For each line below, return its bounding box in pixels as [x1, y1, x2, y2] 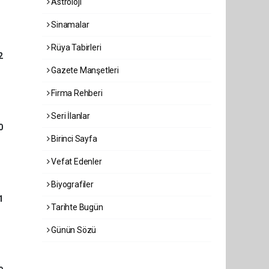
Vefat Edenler [49, 157, 102, 166]
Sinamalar [49, 20, 89, 29]
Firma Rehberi [49, 88, 103, 98]
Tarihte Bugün [49, 202, 103, 212]
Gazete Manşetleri [49, 65, 119, 75]
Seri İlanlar [49, 111, 90, 121]
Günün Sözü [49, 225, 97, 235]
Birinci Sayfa [49, 134, 97, 144]
